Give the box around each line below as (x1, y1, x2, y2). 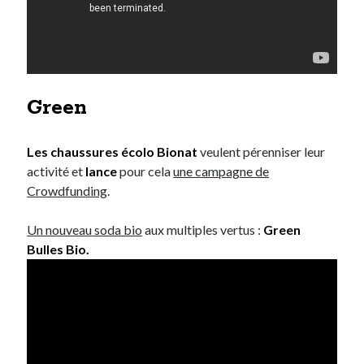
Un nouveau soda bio (27, 221, 143, 237)
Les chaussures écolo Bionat (27, 143, 198, 159)
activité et (27, 162, 86, 179)
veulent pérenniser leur (197, 143, 326, 159)
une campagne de (173, 162, 270, 179)
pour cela (117, 162, 174, 179)
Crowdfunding (27, 182, 108, 198)
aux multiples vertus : (142, 221, 264, 237)
